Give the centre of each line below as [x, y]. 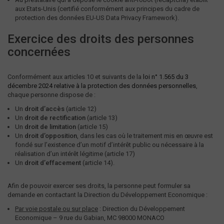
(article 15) [92, 127]
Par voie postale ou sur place [56, 209]
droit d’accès [44, 109]
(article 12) [80, 109]
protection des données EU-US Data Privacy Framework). [97, 18]
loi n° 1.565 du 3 [166, 77]
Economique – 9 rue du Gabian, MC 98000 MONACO [90, 218]
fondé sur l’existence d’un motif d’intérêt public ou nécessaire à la [109, 145]
